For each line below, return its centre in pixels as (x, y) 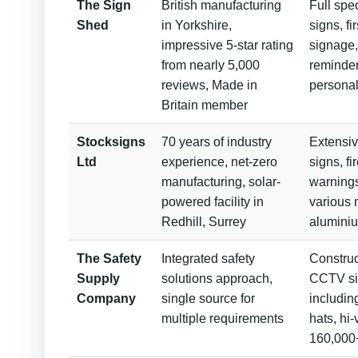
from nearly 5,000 (211, 65)
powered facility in (213, 202)
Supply (98, 278)
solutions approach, (217, 278)
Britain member (205, 105)
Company (106, 298)
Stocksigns (111, 142)
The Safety (109, 259)
